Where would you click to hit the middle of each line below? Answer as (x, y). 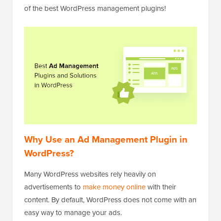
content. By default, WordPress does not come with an (110, 200)
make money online (114, 187)
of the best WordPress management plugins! (95, 8)
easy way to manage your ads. (73, 213)
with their (161, 187)
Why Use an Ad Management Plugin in (106, 139)
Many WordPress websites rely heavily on (90, 174)
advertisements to (54, 187)
